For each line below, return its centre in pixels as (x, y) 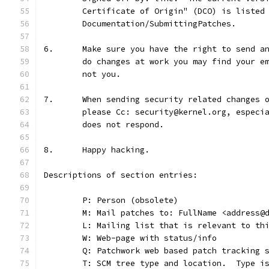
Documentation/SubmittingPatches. (159, 24)
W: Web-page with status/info (150, 238)
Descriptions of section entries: (121, 175)
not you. (101, 74)
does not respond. (123, 125)
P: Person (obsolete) (130, 200)
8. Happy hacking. (116, 150)
